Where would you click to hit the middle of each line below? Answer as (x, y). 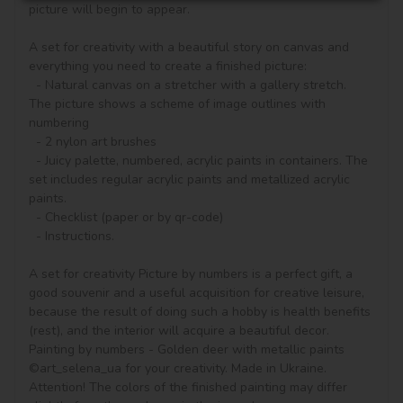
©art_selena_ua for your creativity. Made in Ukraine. (178, 369)
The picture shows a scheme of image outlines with (179, 104)
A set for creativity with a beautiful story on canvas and (191, 48)
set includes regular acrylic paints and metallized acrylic (191, 180)
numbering (59, 123)
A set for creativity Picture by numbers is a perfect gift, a (193, 274)
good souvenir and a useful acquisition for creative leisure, (198, 293)
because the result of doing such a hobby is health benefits (201, 312)
